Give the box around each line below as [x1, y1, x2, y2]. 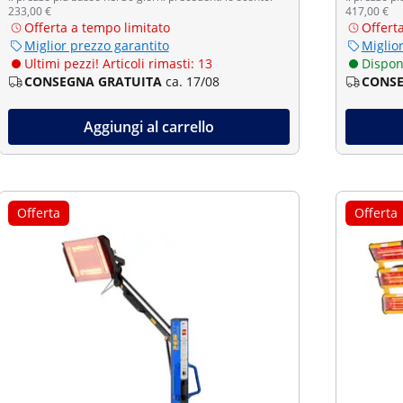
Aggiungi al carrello [83, 117, 214, 137]
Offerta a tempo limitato [23, 19, 170, 36]
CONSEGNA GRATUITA [23, 73, 162, 90]
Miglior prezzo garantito [23, 37, 169, 54]
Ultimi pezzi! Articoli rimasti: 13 [23, 55, 212, 72]
